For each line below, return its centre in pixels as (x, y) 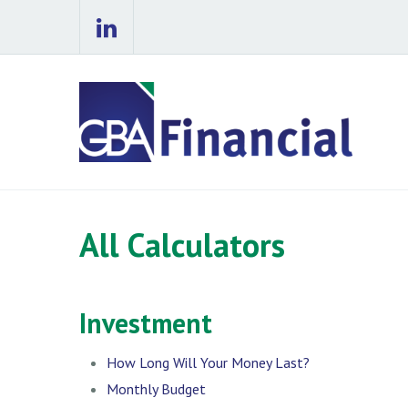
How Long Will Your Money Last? (208, 362)
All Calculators (182, 244)
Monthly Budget (156, 388)
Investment (146, 322)
